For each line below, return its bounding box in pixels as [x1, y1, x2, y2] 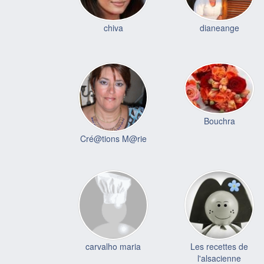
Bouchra [203, 115, 235, 127]
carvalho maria [85, 240, 141, 252]
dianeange [199, 21, 239, 34]
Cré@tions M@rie [80, 133, 147, 144]
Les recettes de [190, 240, 248, 252]
